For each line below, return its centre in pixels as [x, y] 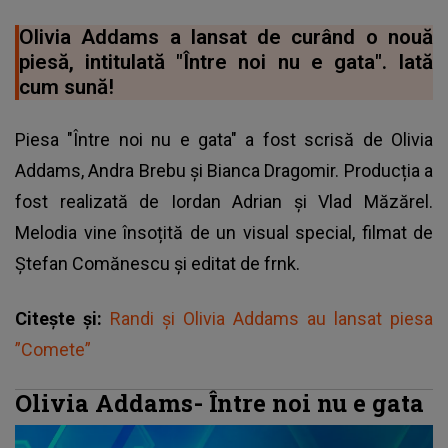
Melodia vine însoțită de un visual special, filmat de [224, 233]
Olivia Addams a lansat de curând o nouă [226, 37]
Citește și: [62, 319]
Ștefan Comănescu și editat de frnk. [157, 264]
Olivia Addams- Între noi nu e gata [222, 403]
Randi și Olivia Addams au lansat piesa [271, 319]
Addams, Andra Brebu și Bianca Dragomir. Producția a [224, 171]
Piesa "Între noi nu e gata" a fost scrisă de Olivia [224, 140]
